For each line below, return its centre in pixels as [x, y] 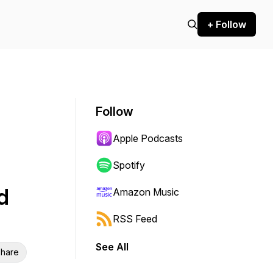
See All [112, 247]
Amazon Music [146, 192]
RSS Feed [135, 219]
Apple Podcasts [148, 138]
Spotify [129, 165]
